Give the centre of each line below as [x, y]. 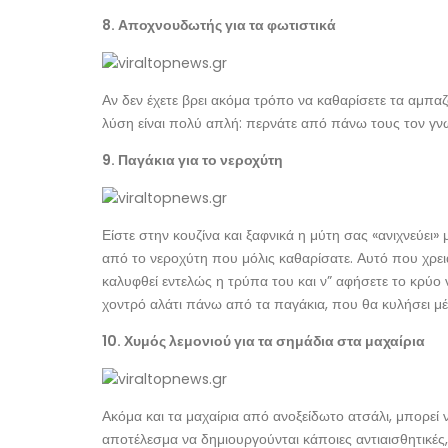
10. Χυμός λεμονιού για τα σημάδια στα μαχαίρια [263, 341]
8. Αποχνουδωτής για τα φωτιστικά [219, 25]
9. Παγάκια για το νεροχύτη [192, 160]
